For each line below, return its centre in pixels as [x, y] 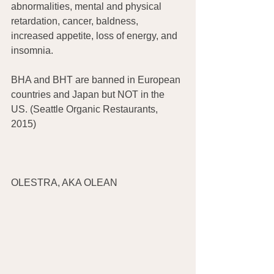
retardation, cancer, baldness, [76, 21]
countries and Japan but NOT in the [89, 95]
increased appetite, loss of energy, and [95, 36]
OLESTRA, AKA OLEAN [64, 183]
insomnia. [32, 51]
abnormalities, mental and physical [87, 7]
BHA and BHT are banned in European [97, 80]
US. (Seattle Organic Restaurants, [86, 109]
